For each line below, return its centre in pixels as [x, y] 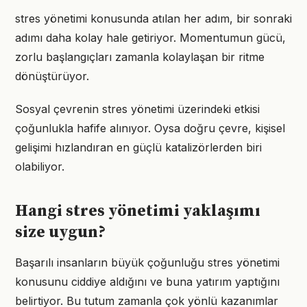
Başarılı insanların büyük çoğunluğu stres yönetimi [147, 262]
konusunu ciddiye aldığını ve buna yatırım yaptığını [147, 282]
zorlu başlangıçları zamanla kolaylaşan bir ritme [140, 57]
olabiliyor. [40, 167]
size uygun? [60, 232]
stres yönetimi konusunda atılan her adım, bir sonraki [153, 19]
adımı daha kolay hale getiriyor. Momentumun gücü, [150, 38]
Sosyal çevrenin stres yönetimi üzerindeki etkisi [137, 109]
